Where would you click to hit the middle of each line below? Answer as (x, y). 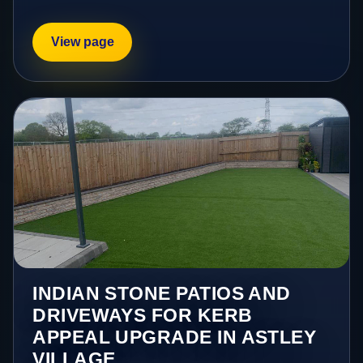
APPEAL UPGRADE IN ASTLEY (175, 337)
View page (82, 42)
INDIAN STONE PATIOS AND (162, 294)
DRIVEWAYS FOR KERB (143, 316)
